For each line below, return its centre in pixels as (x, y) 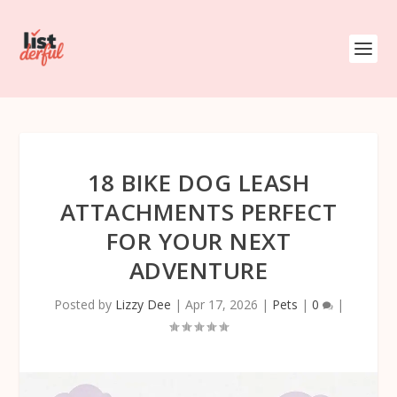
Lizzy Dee (143, 304)
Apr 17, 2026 (221, 304)
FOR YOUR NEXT (198, 241)
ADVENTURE (198, 270)
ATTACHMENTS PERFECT (198, 212)
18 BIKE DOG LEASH (198, 183)
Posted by (84, 304)
